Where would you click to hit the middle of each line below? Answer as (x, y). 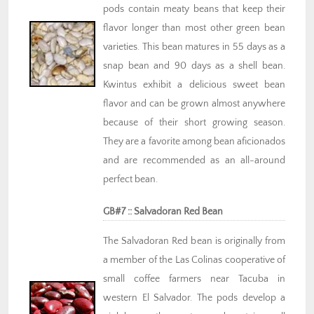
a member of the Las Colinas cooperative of (194, 260)
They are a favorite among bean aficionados (194, 142)
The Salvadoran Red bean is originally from (194, 241)
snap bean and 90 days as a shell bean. (194, 66)
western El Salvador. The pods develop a (194, 298)
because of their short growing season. (194, 123)
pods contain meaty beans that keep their (194, 9)
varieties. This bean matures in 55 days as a (194, 47)
